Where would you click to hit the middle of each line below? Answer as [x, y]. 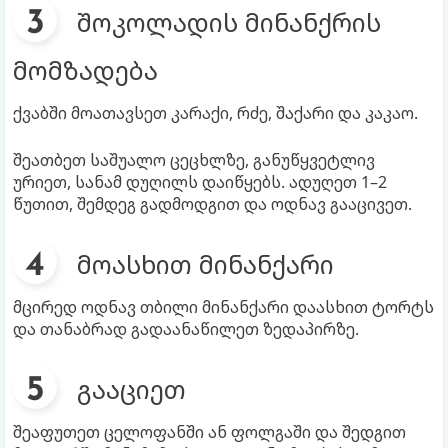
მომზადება [85, 69]
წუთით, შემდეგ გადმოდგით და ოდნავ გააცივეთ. [212, 203]
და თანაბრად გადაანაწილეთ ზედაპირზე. [186, 328]
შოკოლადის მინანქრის [229, 21]
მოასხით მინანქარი [205, 263]
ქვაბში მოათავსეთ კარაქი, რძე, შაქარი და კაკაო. [215, 112]
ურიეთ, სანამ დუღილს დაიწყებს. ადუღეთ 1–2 [200, 181]
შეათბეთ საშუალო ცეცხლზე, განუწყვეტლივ [194, 159]
